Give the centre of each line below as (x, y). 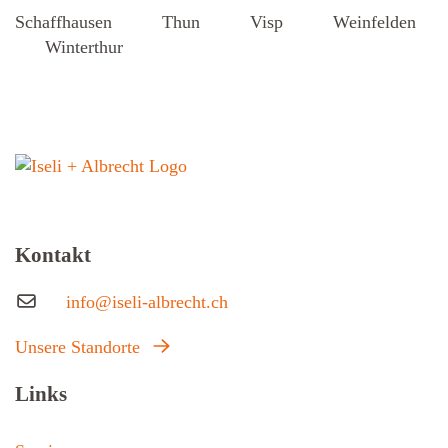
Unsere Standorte (80, 346)
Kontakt (53, 254)
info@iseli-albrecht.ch (147, 301)
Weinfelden (374, 21)
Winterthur (84, 46)
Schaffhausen (63, 21)
